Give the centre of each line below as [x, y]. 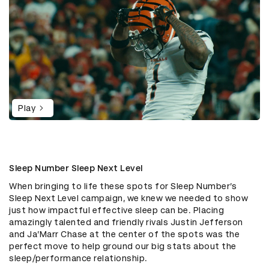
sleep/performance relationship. [78, 258]
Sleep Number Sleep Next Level [76, 168]
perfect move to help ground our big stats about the [123, 246]
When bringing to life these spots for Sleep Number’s [123, 186]
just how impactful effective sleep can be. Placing [116, 210]
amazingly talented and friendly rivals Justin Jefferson [126, 222]
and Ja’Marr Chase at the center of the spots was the [124, 234]
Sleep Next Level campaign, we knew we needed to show [128, 198]
